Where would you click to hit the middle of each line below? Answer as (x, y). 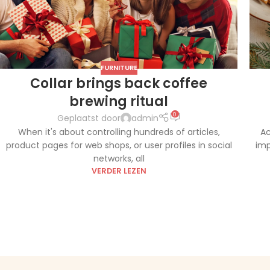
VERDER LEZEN (119, 171)
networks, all (119, 159)
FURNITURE (119, 68)
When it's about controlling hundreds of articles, (119, 132)
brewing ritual (119, 101)
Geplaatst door (89, 118)
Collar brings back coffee (119, 83)
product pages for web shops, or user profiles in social (119, 146)
